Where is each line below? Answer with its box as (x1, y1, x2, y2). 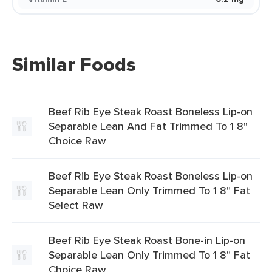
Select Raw (49, 197, 103, 212)
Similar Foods (12, 50, 136, 79)
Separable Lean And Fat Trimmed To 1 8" (49, 118, 248, 134)
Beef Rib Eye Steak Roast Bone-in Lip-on (49, 233, 245, 248)
